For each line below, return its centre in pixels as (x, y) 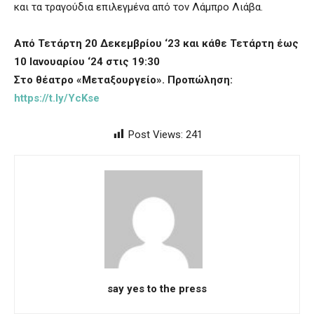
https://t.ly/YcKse (57, 98)
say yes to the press (157, 289)
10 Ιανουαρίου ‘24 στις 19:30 (87, 62)
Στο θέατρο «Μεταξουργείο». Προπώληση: (123, 80)
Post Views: (156, 135)
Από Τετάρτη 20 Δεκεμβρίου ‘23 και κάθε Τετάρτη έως (156, 44)
